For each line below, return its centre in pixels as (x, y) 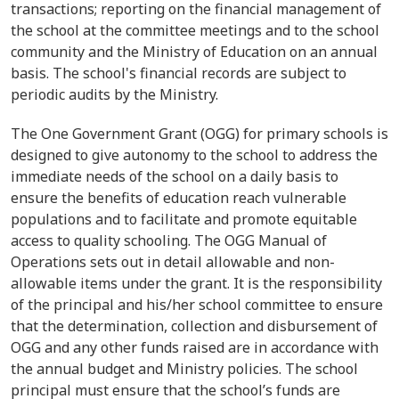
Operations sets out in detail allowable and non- (173, 262)
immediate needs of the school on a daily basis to (175, 176)
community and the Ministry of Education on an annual (194, 52)
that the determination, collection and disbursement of (194, 326)
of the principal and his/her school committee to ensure (197, 305)
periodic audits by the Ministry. (118, 94)
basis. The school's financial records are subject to (179, 73)
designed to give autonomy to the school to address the (194, 155)
